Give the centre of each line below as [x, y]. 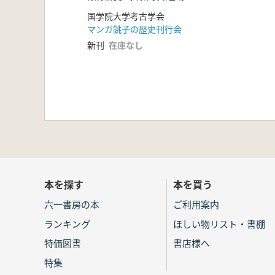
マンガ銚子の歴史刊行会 [134, 29]
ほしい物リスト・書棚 [219, 223]
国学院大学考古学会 [126, 16]
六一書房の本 [72, 204]
